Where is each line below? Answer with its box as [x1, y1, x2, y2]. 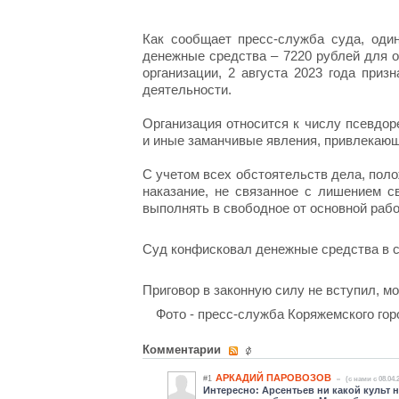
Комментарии [142, 343, 224, 356]
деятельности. [142, 82, 232, 97]
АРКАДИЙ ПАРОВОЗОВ [216, 372, 331, 383]
